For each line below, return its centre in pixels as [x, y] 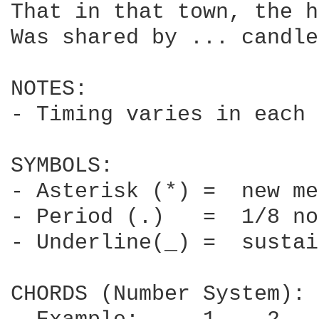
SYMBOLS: [62, 166]
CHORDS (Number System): [158, 294]
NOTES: [49, 89]
